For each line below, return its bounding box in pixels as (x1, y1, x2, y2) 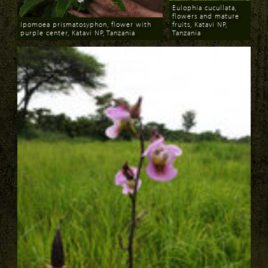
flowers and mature (172, 11, 239, 20)
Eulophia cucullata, (172, 2, 237, 12)
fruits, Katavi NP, (172, 19, 227, 29)
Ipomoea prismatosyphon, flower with (20, 19, 151, 29)
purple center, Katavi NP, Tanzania (20, 28, 135, 37)
